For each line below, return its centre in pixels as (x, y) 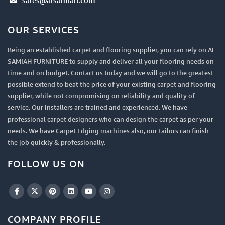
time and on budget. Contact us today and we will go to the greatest (110, 73)
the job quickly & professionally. (57, 142)
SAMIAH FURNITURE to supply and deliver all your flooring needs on (111, 61)
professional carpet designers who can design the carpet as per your (110, 119)
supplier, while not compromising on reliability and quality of (101, 96)
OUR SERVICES (43, 30)
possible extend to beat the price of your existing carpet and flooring (112, 84)
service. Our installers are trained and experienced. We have (97, 107)
